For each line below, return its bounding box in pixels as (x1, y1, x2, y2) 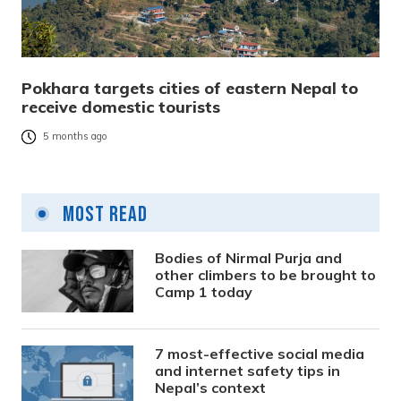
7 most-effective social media (155, 344, 365, 363)
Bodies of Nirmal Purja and (155, 248, 343, 267)
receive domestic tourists (21, 96, 220, 117)
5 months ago (43, 130, 107, 143)
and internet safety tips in (155, 361, 341, 380)
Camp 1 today (155, 282, 253, 301)
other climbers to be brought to (155, 265, 377, 284)
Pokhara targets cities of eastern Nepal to (21, 77, 358, 98)
